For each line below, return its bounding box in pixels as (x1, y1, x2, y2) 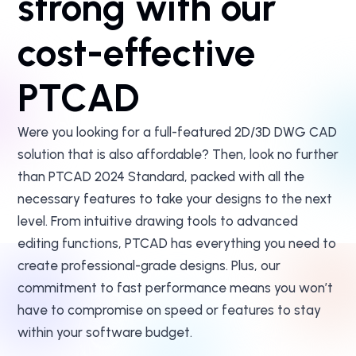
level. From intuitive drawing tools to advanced (17, 213, 298, 229)
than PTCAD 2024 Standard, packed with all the (17, 168, 304, 184)
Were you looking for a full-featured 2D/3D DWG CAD (17, 124, 337, 140)
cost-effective (17, 29, 256, 75)
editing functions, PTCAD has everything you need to (17, 235, 336, 251)
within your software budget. (17, 324, 192, 340)
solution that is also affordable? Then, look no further (17, 146, 339, 162)
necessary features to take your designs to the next (17, 191, 332, 207)
